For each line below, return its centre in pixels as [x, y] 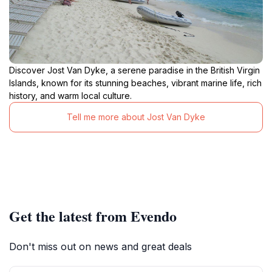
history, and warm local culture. [70, 95]
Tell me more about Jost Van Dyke [136, 117]
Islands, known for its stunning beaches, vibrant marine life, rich [135, 83]
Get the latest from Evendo [93, 216]
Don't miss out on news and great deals [100, 246]
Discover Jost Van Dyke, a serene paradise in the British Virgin [134, 70]
